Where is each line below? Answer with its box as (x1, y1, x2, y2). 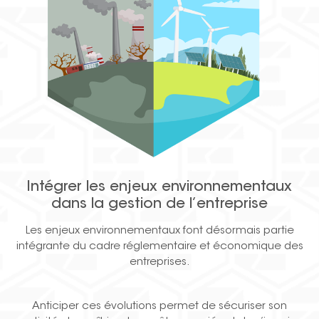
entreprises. (129, 257, 190, 268)
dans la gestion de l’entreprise (51, 197, 268, 212)
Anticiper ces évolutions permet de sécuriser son (32, 301, 287, 313)
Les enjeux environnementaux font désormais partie (25, 226, 294, 237)
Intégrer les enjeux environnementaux (27, 180, 292, 195)
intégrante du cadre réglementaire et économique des (16, 241, 303, 253)
